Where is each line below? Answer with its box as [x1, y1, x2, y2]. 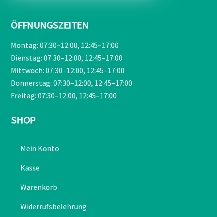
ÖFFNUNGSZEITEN [11, 18, 89, 31]
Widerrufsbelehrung [20, 201, 87, 212]
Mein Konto [20, 143, 60, 154]
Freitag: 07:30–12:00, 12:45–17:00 [11, 90, 117, 100]
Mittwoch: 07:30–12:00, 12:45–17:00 [11, 65, 125, 75]
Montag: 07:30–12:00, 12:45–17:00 [11, 40, 119, 50]
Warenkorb [20, 182, 58, 192]
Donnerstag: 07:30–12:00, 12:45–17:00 [11, 77, 133, 88]
